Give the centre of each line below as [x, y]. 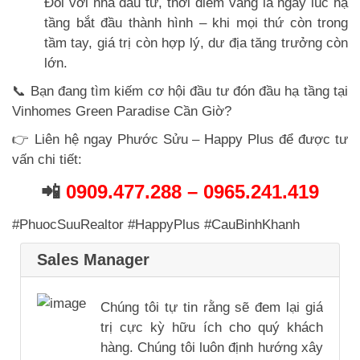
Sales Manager [93, 260]
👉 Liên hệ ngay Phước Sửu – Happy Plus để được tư [180, 139]
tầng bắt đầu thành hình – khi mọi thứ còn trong [196, 22]
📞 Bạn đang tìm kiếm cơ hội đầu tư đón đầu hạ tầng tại [180, 91]
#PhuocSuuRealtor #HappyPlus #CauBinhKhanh [156, 224]
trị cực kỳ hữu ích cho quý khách [212, 327]
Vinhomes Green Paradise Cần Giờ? [122, 111]
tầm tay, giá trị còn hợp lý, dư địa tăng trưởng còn [196, 43]
